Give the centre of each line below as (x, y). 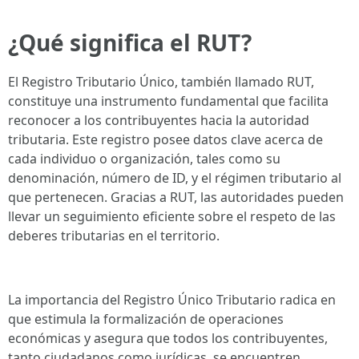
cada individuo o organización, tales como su (144, 159)
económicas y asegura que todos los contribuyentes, (168, 338)
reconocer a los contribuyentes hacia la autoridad (159, 120)
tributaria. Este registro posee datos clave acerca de (165, 139)
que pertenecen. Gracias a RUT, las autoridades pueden (176, 197)
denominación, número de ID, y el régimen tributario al (175, 178)
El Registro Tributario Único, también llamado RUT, (161, 82)
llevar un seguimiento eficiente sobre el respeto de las (172, 216)
